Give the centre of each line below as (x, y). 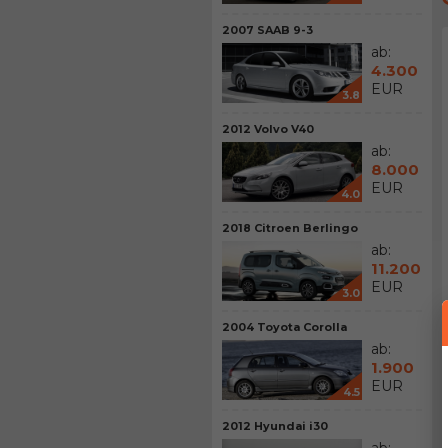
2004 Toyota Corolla (284, 327)
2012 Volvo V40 (268, 129)
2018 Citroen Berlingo (290, 228)
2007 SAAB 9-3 (267, 30)
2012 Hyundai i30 (275, 426)
